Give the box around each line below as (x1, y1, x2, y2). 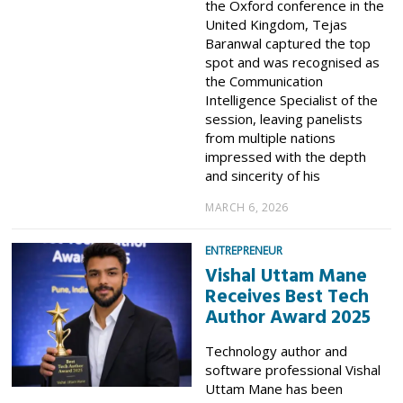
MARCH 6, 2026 (205, 200, 289, 216)
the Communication (205, 71, 324, 90)
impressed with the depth (205, 147, 367, 166)
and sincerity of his (205, 166, 321, 184)
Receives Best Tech (205, 282, 370, 312)
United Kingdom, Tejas (205, 14, 348, 33)
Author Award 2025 (205, 302, 372, 333)
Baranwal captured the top (205, 33, 372, 52)
